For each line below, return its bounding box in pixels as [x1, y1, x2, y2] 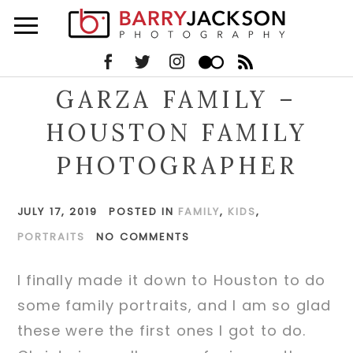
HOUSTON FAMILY [45, 117, 308, 147]
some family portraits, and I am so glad [17, 295, 332, 315]
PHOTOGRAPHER [56, 150, 297, 180]
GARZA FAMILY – [56, 84, 297, 114]
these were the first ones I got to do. [17, 320, 311, 340]
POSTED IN [108, 203, 179, 219]
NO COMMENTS [96, 229, 191, 244]
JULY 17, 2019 [17, 203, 98, 219]
